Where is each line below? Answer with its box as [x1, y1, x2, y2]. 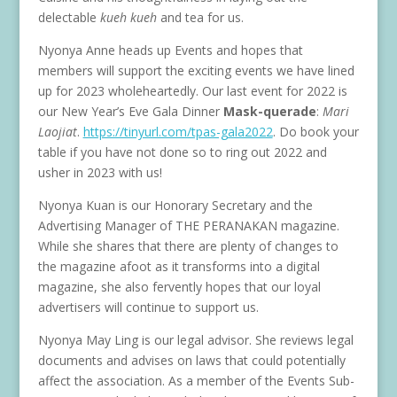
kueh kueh [99, 9, 157, 26]
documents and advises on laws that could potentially [37, 352, 346, 369]
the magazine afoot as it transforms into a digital [37, 258, 320, 275]
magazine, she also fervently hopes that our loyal [37, 278, 321, 295]
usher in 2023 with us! [37, 164, 162, 181]
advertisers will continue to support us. [37, 299, 259, 315]
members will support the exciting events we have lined [37, 62, 354, 79]
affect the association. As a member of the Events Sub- [37, 372, 354, 389]
